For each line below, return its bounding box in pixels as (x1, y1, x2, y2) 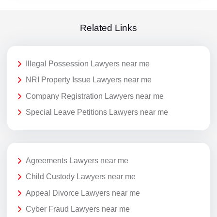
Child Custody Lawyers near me (26, 172, 136, 181)
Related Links (80, 23, 137, 33)
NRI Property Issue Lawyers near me (26, 76, 152, 84)
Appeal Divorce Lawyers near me (26, 188, 140, 197)
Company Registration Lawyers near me (26, 92, 164, 100)
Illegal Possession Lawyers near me (26, 59, 150, 68)
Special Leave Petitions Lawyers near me (26, 108, 168, 117)
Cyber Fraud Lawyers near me (26, 205, 130, 214)
